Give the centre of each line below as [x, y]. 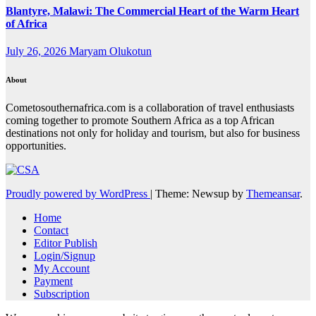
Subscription [62, 293]
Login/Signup [65, 255]
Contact [51, 230]
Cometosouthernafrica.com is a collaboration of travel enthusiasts [150, 107]
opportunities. [36, 145]
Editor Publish [66, 243]
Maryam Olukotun [110, 51]
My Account [62, 268]
